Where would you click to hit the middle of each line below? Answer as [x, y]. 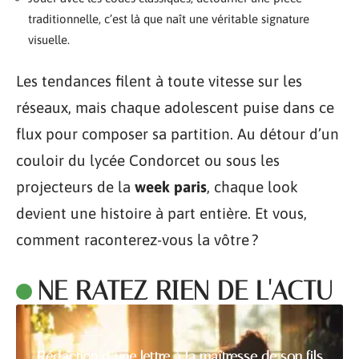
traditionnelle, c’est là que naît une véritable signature [169, 18]
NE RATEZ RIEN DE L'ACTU [185, 290]
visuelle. [49, 39]
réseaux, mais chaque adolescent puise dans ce [175, 107]
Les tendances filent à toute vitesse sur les [159, 81]
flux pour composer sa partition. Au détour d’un [177, 134]
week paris [171, 187]
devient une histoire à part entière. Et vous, [161, 213]
